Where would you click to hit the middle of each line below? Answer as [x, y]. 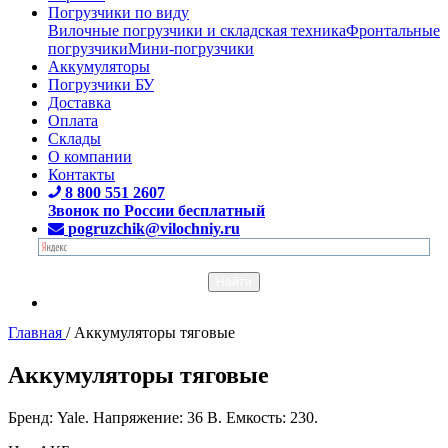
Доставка [79, 102]
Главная [35, 332]
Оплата [73, 120]
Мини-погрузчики [191, 48]
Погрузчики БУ [101, 84]
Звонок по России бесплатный [156, 210]
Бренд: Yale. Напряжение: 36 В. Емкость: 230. [163, 417]
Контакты [81, 174]
